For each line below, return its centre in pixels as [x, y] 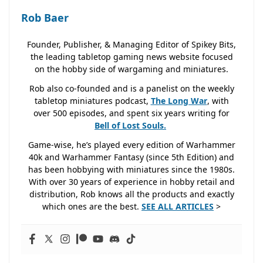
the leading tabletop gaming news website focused [131, 57]
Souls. [154, 126]
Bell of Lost [117, 126]
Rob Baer [45, 18]
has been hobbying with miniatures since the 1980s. [131, 170]
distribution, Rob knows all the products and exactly [131, 194]
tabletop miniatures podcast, [92, 101]
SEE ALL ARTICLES [178, 207]
